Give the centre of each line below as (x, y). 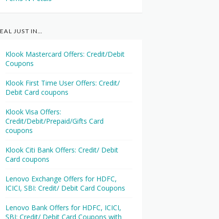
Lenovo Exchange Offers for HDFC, (61, 179)
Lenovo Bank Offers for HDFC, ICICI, (63, 208)
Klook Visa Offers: (33, 112)
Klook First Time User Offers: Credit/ (63, 83)
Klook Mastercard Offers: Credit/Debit (65, 54)
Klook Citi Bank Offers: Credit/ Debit (62, 150)
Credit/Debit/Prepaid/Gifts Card (55, 121)
